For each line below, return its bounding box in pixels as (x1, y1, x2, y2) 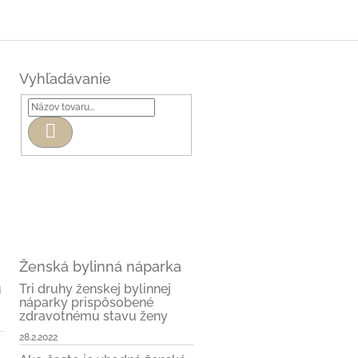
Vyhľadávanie (19, 70, 111, 87)
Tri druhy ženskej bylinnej (19, 280, 171, 296)
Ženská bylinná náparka (19, 257, 181, 275)
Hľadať (54, 123, 90, 137)
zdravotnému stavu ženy (19, 308, 168, 324)
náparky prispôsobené (19, 294, 153, 310)
